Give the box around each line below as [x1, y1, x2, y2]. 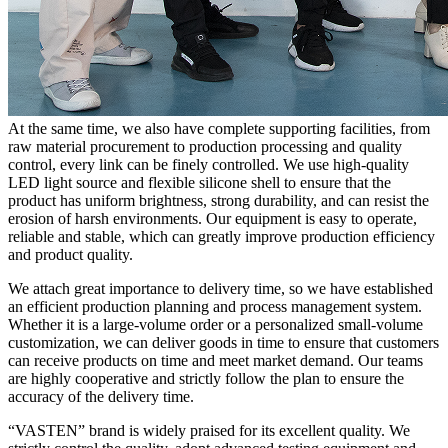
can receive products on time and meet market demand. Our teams [8, 351, 423, 369]
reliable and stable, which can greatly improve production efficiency [8, 227, 435, 245]
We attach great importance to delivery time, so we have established [8, 279, 433, 297]
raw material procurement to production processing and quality [8, 137, 402, 155]
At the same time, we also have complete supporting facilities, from [8, 119, 430, 137]
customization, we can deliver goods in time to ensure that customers [8, 333, 439, 351]
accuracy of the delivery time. [8, 387, 194, 405]
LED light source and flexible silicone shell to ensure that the [8, 173, 391, 191]
